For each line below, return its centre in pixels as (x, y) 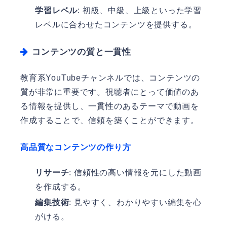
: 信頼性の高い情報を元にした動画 (135, 172)
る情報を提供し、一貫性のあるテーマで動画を (110, 106)
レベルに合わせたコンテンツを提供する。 (116, 24)
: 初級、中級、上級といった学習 (140, 10)
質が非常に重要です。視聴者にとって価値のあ (110, 92)
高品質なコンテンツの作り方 (76, 147)
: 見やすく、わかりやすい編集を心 (135, 202)
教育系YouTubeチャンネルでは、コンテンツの (110, 78)
